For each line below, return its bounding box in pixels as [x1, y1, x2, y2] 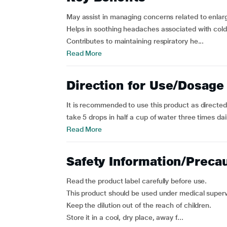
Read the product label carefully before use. [66, 177, 207, 185]
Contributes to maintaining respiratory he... [66, 37, 204, 45]
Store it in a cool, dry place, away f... [66, 213, 183, 221]
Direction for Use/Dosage [66, 78, 224, 93]
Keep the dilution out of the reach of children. [66, 201, 212, 209]
